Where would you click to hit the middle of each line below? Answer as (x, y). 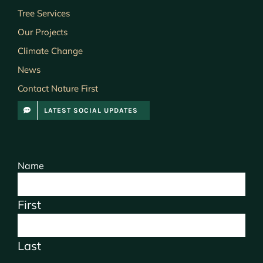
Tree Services (43, 14)
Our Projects (42, 32)
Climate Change (50, 51)
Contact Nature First (58, 89)
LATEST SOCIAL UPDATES (91, 111)
